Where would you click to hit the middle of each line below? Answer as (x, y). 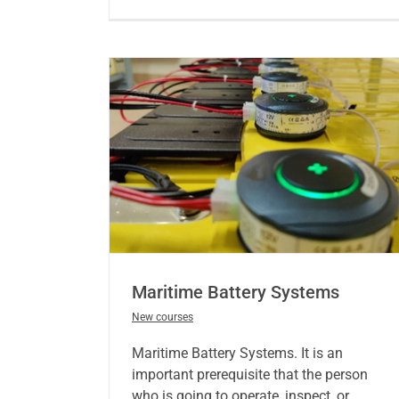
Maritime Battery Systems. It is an (237, 354)
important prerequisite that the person (249, 375)
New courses (162, 318)
